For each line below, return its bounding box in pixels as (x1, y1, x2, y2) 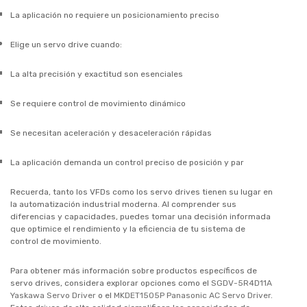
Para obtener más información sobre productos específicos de (10, 265, 257, 275)
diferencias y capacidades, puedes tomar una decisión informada (10, 211, 271, 221)
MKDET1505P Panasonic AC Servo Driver (114, 290, 271, 300)
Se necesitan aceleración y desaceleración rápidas (10, 127, 212, 138)
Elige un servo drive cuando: (10, 39, 122, 49)
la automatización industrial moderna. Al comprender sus (10, 199, 236, 209)
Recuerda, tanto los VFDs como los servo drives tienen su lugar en (10, 186, 273, 197)
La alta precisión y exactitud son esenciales (10, 69, 183, 79)
